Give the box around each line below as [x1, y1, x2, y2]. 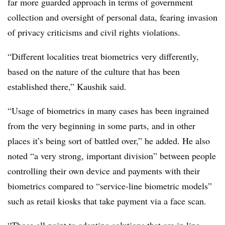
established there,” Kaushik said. [8, 80, 127, 92]
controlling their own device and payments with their [8, 164, 200, 177]
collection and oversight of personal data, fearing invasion [8, 11, 217, 23]
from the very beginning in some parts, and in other [8, 119, 195, 132]
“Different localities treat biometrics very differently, [8, 50, 199, 62]
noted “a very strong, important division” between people [8, 149, 216, 162]
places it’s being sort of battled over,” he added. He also [8, 134, 210, 147]
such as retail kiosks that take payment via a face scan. [8, 194, 206, 207]
